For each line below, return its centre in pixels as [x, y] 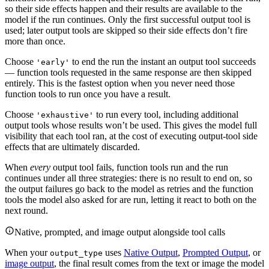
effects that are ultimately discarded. [72, 147]
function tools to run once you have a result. [88, 94]
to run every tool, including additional [166, 115]
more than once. [35, 41]
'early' [53, 62]
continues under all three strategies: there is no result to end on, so [128, 178]
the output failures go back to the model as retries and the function [129, 189]
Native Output [151, 253]
